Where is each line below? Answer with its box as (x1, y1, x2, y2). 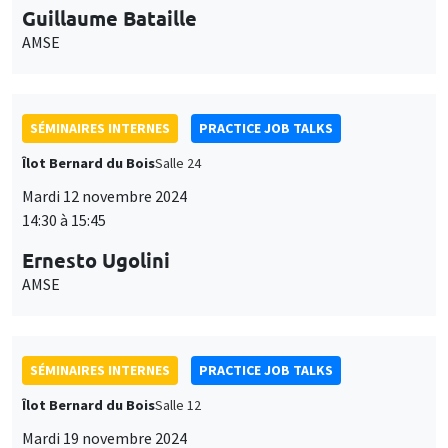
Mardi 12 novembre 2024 (22, 186, 187, 207)
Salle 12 (155, 396, 201, 415)
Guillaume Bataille (22, 5, 197, 32)
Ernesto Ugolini (22, 247, 170, 274)
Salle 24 (155, 154, 201, 173)
